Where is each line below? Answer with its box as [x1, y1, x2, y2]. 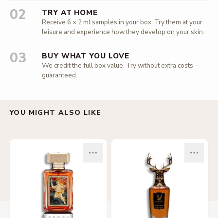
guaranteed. [42, 71, 77, 80]
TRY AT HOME [42, 8, 98, 18]
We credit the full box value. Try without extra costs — [42, 61, 201, 70]
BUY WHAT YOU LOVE [42, 51, 130, 61]
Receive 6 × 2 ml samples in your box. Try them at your [42, 18, 202, 27]
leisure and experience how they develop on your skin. [42, 27, 204, 36]
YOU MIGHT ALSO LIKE [10, 108, 102, 117]
